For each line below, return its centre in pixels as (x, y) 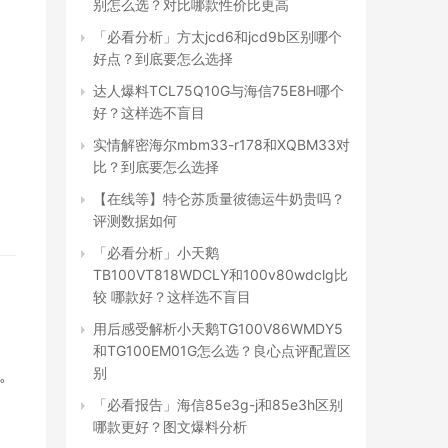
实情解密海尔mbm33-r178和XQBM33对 (221, 144)
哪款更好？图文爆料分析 (170, 426)
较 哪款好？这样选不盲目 (172, 296)
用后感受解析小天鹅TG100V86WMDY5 (218, 328)
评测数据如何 (135, 220)
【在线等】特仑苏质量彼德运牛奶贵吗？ (219, 198)
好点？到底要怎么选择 (163, 58)
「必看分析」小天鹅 (156, 252)
